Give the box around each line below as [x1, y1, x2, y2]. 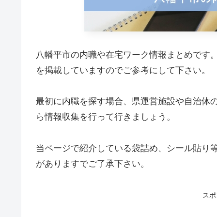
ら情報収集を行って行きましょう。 [36, 112, 175, 122]
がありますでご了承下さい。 [36, 158, 149, 169]
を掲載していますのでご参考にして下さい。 [36, 65, 210, 75]
